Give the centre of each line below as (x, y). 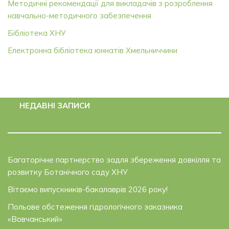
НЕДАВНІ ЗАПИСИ (54, 106)
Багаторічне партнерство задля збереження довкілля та (114, 160)
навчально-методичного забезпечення (79, 16)
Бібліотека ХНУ (37, 33)
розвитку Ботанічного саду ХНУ (68, 172)
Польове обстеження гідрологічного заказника (95, 207)
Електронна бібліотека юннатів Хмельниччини (93, 51)
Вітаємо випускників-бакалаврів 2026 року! (88, 190)
